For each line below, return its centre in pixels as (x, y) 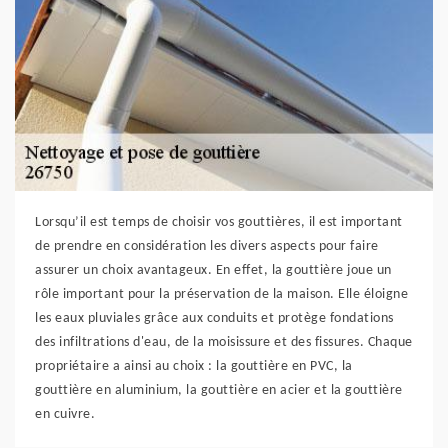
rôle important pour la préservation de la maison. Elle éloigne (221, 295)
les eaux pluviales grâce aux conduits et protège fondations (214, 319)
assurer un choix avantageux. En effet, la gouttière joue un (213, 271)
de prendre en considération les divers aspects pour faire (207, 247)
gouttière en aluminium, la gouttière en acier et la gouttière (219, 391)
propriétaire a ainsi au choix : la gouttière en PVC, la (194, 367)
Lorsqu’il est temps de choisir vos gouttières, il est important (219, 223)
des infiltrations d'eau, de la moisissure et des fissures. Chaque (224, 343)
